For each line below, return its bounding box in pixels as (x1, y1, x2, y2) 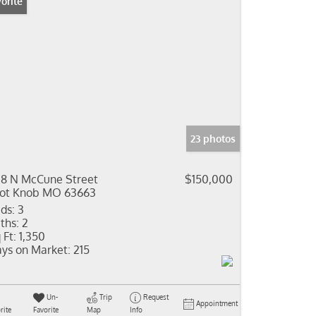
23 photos (190, 133, 236, 145)
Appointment (196, 299, 238, 308)
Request (142, 293, 169, 301)
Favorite (32, 305, 59, 314)
